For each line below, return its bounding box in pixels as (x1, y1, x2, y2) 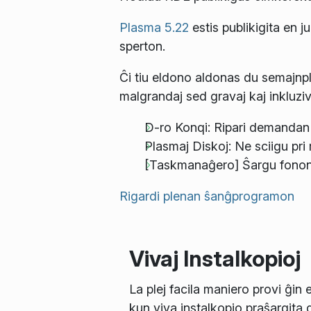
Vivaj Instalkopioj (128, 244, 301, 272)
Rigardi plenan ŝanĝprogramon (119, 188, 294, 203)
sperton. (119, 38, 165, 53)
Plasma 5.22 (119, 19, 189, 35)
